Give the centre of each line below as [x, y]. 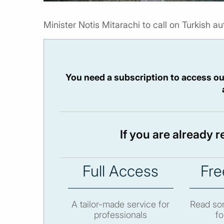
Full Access [121, 171]
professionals [121, 214]
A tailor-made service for [121, 204]
